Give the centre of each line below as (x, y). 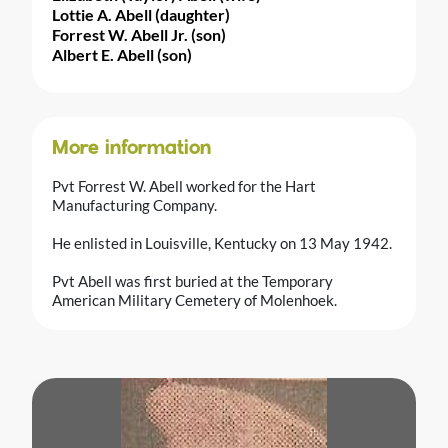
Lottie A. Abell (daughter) (141, 14)
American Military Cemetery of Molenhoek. (194, 299)
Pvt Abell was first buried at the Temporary (192, 280)
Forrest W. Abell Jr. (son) (139, 34)
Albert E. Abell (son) (122, 54)
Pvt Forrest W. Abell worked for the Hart (184, 185)
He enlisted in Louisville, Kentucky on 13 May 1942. (222, 242)
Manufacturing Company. (134, 204)
